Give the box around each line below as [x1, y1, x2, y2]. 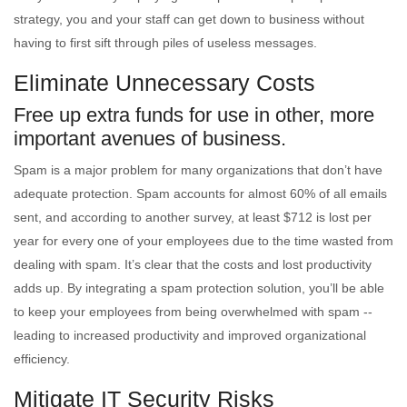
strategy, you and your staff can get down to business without [14, 12, 364, 26]
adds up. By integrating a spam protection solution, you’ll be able [14, 281, 384, 295]
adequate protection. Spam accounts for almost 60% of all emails [14, 186, 387, 201]
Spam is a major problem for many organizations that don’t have [14, 163, 382, 177]
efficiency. [14, 352, 70, 366]
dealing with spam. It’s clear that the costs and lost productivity [14, 257, 372, 272]
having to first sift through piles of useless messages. [14, 35, 317, 50]
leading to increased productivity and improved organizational [14, 328, 366, 342]
